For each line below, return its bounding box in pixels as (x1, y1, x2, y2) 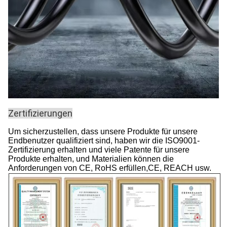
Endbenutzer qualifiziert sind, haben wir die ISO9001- (8, 136, 200, 145)
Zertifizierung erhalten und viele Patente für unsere (8, 145, 190, 155)
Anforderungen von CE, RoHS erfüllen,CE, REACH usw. (8, 164, 211, 173)
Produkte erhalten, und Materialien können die (8, 155, 174, 164)
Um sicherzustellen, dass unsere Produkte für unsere (8, 127, 198, 136)
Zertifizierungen (8, 108, 72, 119)
